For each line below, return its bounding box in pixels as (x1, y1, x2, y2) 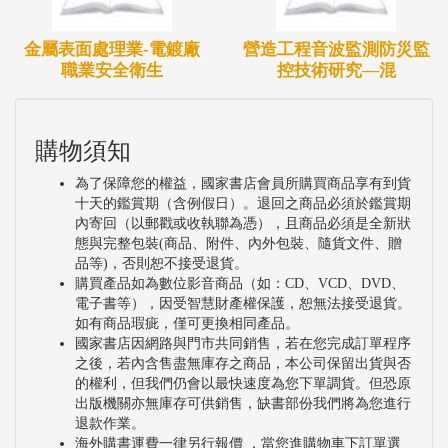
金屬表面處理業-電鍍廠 (24, 40, 200, 60)
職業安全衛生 (61, 61, 163, 81)
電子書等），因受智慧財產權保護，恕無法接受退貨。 (75, 296, 411, 312)
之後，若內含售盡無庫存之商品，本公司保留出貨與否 (75, 356, 411, 372)
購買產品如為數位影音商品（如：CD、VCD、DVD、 (75, 276, 405, 292)
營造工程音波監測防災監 (242, 40, 430, 60)
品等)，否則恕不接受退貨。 (75, 256, 248, 272)
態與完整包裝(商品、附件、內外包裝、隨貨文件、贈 (75, 236, 402, 252)
